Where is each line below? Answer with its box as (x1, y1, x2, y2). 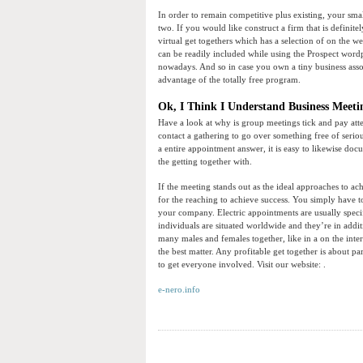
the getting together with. (158, 156, 252, 167)
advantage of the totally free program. (158, 75, 301, 85)
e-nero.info (158, 284, 200, 295)
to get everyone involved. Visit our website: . (158, 259, 326, 270)
